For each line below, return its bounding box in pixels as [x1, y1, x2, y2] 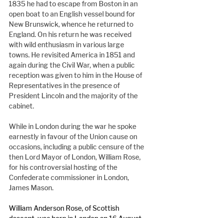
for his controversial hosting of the [9, 163, 119, 172]
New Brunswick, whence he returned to [9, 20, 135, 29]
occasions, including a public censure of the [9, 143, 145, 151]
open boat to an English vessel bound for [9, 10, 137, 18]
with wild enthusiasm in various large [9, 40, 126, 49]
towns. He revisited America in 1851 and [9, 51, 136, 59]
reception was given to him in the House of [9, 71, 144, 80]
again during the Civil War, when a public [9, 61, 136, 70]
